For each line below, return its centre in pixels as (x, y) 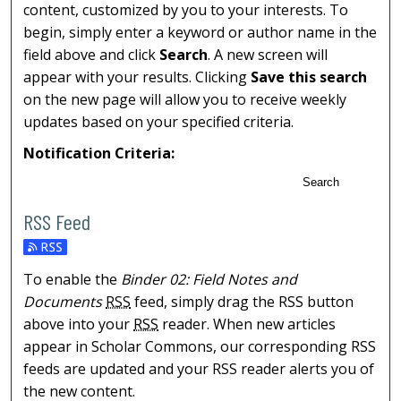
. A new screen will (268, 55)
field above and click (92, 55)
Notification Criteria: (99, 154)
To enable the (73, 279)
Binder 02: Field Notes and (209, 279)
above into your (79, 324)
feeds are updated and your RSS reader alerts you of (199, 368)
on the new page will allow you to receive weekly (185, 100)
